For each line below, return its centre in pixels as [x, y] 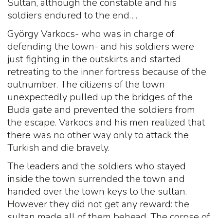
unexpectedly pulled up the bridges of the [100, 97]
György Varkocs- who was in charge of [91, 34]
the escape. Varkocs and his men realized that [106, 123]
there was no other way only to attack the [98, 135]
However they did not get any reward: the [98, 204]
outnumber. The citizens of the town [86, 85]
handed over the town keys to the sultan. [97, 192]
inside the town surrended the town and [96, 179]
